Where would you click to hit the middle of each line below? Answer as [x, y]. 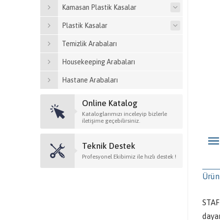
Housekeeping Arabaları [98, 62]
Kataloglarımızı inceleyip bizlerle [124, 114]
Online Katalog [110, 103]
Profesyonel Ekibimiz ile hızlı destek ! [129, 157]
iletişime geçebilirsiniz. [111, 121]
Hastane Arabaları [90, 80]
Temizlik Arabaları [89, 44]
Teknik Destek [109, 146]
